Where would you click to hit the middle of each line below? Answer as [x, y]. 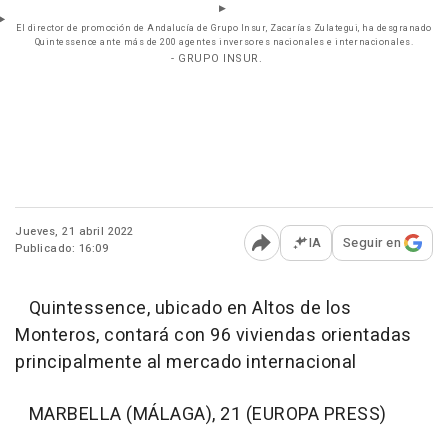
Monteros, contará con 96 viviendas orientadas [213, 336]
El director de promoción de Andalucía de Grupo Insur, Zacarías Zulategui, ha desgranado [224, 29]
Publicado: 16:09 [61, 249]
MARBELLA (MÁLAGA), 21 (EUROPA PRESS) [201, 415]
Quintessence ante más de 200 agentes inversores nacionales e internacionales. [224, 43]
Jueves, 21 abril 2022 [74, 232]
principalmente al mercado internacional [186, 363]
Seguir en [371, 243]
